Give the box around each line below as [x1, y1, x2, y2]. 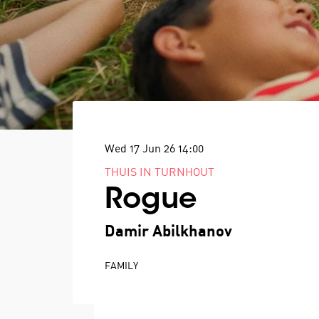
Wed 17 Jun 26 [105, 144, 178, 155]
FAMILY [105, 262, 138, 271]
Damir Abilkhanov [105, 225, 232, 240]
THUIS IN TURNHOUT [105, 167, 214, 179]
